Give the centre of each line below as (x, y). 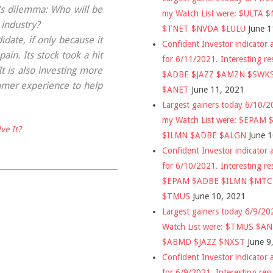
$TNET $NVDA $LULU (204, 28)
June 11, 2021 (218, 89)
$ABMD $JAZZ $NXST (204, 242)
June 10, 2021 (219, 196)
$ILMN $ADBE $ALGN (204, 135)
